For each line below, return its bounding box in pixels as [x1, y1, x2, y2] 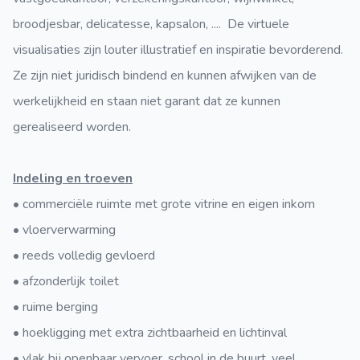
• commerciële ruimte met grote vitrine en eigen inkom [13, 195, 315, 213]
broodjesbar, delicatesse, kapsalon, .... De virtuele [13, 15, 289, 33]
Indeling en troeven [13, 170, 133, 187]
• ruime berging [13, 298, 98, 316]
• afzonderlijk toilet [13, 272, 119, 290]
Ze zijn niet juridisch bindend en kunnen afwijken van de [13, 67, 317, 84]
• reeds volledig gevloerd [13, 247, 155, 264]
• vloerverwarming [13, 221, 116, 239]
